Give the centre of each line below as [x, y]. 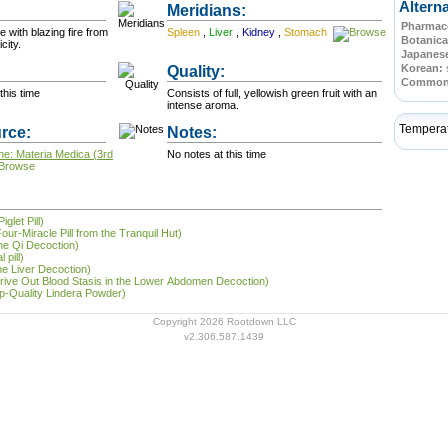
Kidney [260, 32]
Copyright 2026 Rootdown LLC [224, 321]
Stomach [307, 32]
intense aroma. [203, 105]
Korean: [423, 68]
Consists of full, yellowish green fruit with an [272, 93]
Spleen [185, 32]
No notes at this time [216, 154]
